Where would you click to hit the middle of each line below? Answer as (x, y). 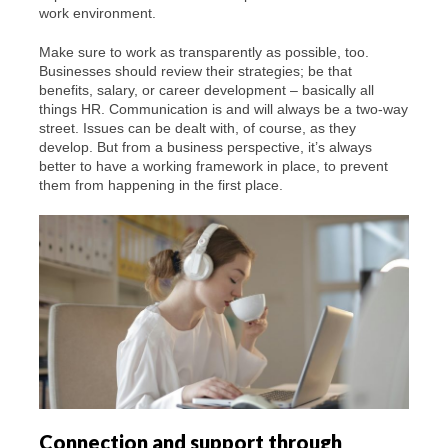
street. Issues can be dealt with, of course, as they (197, 128)
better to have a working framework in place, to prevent (213, 166)
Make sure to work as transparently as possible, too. (204, 52)
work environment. (97, 13)
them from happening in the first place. (161, 185)
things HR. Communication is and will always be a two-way (223, 109)
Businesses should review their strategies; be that (195, 71)
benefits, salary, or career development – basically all (206, 90)
